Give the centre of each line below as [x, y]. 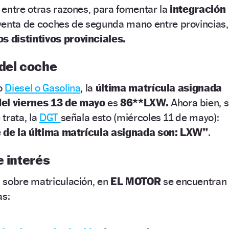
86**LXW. [145, 102]
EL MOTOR [137, 181]
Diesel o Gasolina [43, 87]
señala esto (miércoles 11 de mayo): [140, 117]
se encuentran [195, 181]
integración [197, 9]
